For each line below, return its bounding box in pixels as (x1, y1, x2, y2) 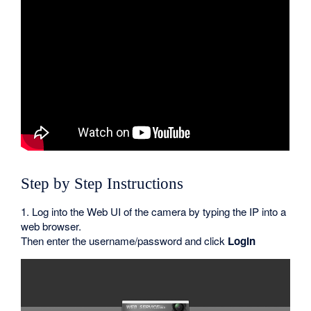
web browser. (21, 218, 82, 233)
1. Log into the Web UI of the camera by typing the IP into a (21, 203, 287, 219)
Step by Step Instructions (21, 174, 184, 192)
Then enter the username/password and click (21, 233, 228, 248)
